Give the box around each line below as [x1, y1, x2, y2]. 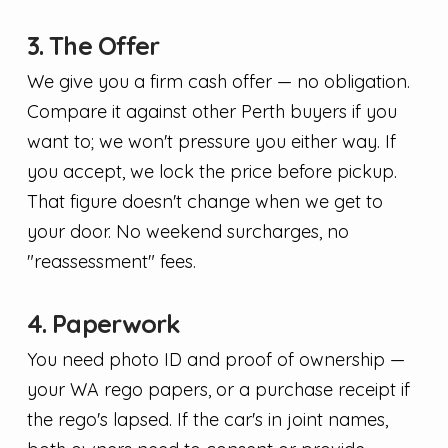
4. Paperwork [26, 307, 181, 339]
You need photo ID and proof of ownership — [26, 347, 405, 371]
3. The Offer [26, 29, 160, 61]
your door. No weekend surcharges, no [26, 219, 349, 243]
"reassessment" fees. [26, 249, 196, 273]
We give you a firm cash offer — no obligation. [26, 69, 410, 93]
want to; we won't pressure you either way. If [26, 129, 396, 153]
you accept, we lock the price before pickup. [26, 159, 397, 183]
